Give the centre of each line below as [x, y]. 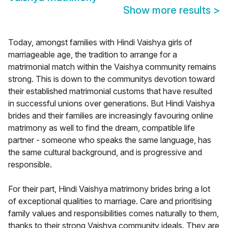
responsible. [30, 165]
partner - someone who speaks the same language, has [110, 140]
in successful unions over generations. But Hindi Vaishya [111, 104]
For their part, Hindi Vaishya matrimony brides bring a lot [109, 189]
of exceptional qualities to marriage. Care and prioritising [110, 201]
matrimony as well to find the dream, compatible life [102, 128]
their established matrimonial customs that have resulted [110, 91]
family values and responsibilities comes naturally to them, [113, 213]
